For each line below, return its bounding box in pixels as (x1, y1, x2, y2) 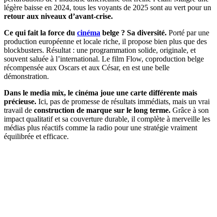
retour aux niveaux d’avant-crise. (4, 12, 113, 20)
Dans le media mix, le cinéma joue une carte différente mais (4, 88, 197, 97)
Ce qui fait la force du (4, 28, 77, 37)
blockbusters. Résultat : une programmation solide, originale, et (4, 46, 196, 54)
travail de (4, 106, 34, 114)
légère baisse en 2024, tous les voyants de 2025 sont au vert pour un (4, 3, 211, 12)
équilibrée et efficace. (4, 132, 69, 140)
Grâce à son (170, 106, 209, 114)
